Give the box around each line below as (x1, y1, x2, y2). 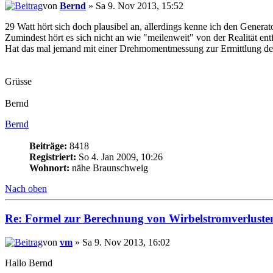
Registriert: (29, 152, 76, 163)
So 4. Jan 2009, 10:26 (76, 152, 163, 163)
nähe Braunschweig (69, 163, 148, 174)
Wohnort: (29, 163, 69, 174)
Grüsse (5, 76, 32, 87)
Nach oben (5, 183, 47, 194)
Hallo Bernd (5, 257, 52, 268)
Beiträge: (29, 141, 67, 152)
